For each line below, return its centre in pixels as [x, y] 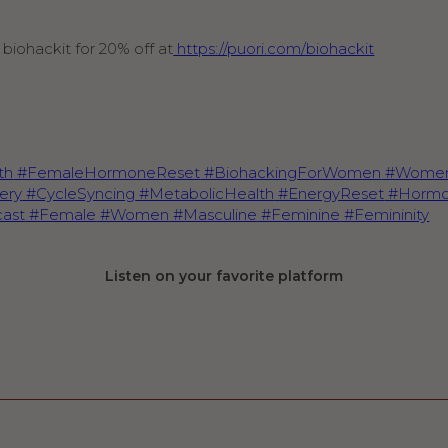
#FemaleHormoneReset [107, 173]
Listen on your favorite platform [224, 276]
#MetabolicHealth [205, 194]
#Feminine [299, 215]
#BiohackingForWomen [291, 173]
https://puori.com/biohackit [274, 49]
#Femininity [385, 215]
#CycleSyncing [79, 194]
